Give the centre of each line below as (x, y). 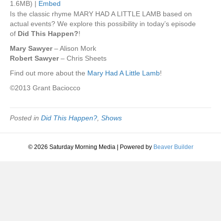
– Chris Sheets (83, 58)
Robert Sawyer (34, 58)
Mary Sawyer (31, 48)
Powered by (136, 147)
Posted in (25, 118)
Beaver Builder (173, 147)
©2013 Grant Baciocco (45, 88)
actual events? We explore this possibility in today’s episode (103, 24)
